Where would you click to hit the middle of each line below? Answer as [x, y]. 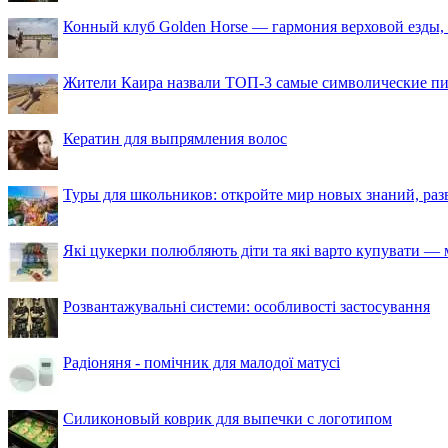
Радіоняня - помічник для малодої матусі [201, 362]
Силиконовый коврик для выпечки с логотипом [227, 418]
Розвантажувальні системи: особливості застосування [246, 306]
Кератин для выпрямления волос [175, 138]
